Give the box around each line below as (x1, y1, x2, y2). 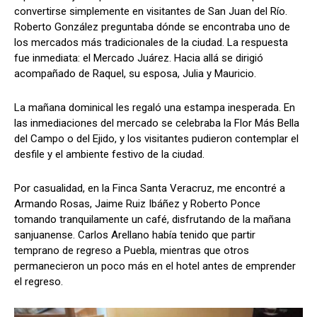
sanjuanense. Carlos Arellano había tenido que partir (14, 228, 255, 241)
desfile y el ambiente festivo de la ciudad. (14, 147, 204, 161)
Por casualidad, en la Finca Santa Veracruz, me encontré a (14, 181, 285, 195)
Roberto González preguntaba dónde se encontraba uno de (14, 20, 290, 33)
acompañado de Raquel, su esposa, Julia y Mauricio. (14, 67, 256, 80)
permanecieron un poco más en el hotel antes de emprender (14, 259, 296, 272)
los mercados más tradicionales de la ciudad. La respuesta (14, 35, 288, 49)
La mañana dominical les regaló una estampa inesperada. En (14, 100, 295, 114)
